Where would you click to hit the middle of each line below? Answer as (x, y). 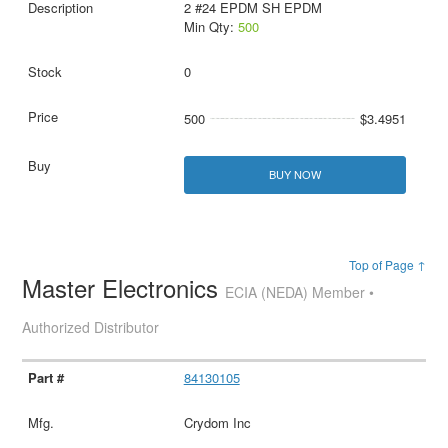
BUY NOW (294, 174)
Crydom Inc (217, 423)
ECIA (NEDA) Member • (300, 291)
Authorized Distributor (91, 326)
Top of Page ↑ (387, 264)
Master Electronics (124, 287)
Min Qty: (210, 27)
